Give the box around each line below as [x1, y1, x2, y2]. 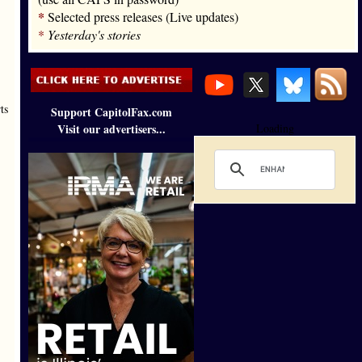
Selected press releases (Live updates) [48, 8, 238, 25]
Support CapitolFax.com [50, 103, 172, 120]
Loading [255, 120, 294, 136]
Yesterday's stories [48, 26, 141, 43]
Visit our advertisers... [57, 120, 166, 137]
